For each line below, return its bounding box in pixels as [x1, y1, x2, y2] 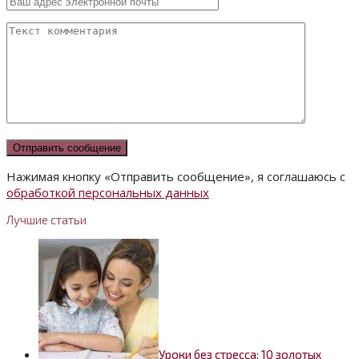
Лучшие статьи [6, 212, 87, 227]
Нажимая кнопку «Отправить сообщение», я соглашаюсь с [6, 167, 345, 184]
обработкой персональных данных [6, 184, 209, 200]
